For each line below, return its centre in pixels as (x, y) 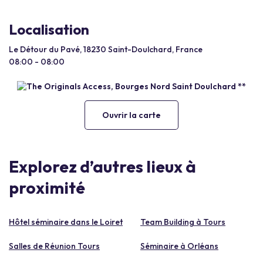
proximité (47, 187)
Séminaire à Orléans (179, 246)
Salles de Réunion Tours (54, 246)
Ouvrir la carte (131, 115)
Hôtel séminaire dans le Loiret (66, 222)
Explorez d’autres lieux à (102, 166)
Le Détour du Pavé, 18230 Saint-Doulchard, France (106, 49)
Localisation (49, 29)
